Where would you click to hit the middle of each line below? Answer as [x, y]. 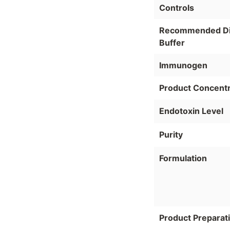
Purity [171, 135]
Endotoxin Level [191, 111]
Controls [177, 7]
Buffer [172, 42]
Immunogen [183, 65]
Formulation [183, 158]
